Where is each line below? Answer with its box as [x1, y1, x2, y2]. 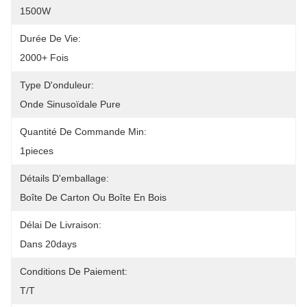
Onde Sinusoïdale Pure [20, 99, 121, 110]
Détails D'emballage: [20, 173, 109, 184]
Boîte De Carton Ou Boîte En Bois [20, 192, 167, 203]
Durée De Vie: [20, 33, 81, 44]
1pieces [20, 145, 53, 156]
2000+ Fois [20, 52, 69, 63]
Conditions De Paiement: [20, 266, 127, 277]
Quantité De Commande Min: [20, 126, 147, 137]
